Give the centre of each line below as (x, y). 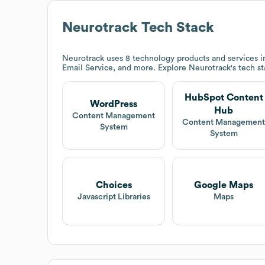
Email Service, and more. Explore (125, 68)
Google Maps (224, 185)
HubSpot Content (224, 97)
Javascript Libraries (114, 197)
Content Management (114, 116)
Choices (114, 185)
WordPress (114, 104)
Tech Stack (176, 28)
